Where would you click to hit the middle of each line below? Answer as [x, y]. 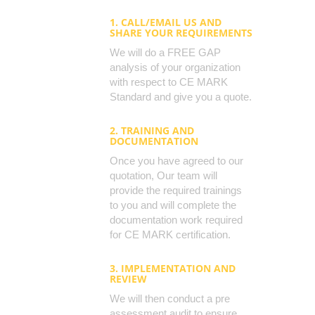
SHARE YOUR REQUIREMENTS [181, 33]
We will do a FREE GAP [165, 53]
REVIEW [128, 279]
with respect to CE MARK [169, 82]
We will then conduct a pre [170, 299]
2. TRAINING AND [152, 131]
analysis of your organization [175, 67]
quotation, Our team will [163, 176]
